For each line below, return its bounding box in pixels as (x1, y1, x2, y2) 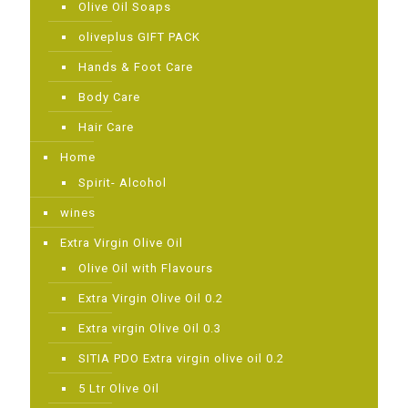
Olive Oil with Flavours (78, 261, 213, 275)
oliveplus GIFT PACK (78, 30, 200, 44)
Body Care (78, 90, 140, 104)
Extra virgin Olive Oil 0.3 (78, 321, 221, 335)
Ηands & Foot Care (78, 60, 193, 74)
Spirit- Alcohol (78, 176, 167, 189)
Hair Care (78, 120, 134, 134)
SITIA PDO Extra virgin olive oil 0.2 (78, 352, 284, 365)
